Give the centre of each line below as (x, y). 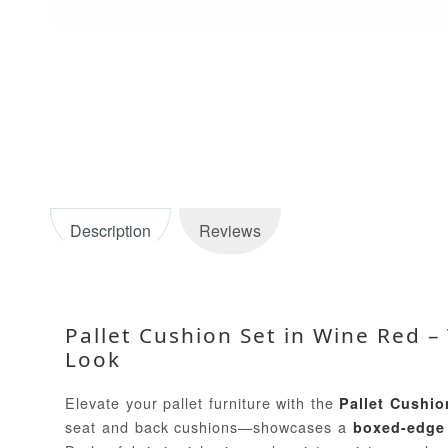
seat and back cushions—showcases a (209, 427)
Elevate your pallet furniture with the (202, 403)
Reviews (229, 230)
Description (111, 230)
